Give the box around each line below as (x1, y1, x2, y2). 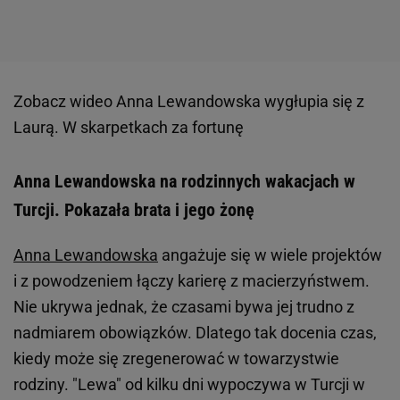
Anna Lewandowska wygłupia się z (116, 92, 364, 112)
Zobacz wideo (13, 92, 116, 112)
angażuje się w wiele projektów (158, 246, 382, 265)
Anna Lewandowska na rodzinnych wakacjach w (13, 171, 355, 193)
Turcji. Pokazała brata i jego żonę (13, 199, 259, 221)
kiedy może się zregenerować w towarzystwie (13, 349, 339, 369)
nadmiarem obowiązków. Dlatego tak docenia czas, (13, 323, 377, 343)
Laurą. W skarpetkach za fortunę (13, 118, 244, 137)
